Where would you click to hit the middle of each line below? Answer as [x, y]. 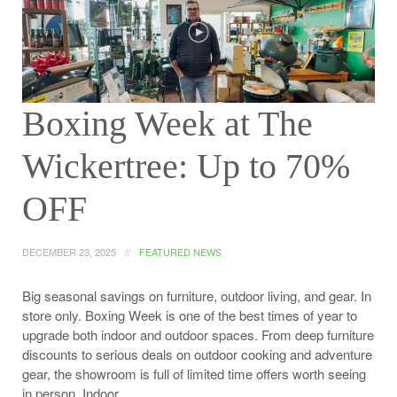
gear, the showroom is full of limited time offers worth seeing [194, 373]
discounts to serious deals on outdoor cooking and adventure [197, 354]
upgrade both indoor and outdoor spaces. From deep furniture [198, 334]
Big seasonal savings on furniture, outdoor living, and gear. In [197, 295]
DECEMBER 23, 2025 [69, 251]
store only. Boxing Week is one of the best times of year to [190, 315]
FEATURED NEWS [180, 251]
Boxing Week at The [167, 123]
